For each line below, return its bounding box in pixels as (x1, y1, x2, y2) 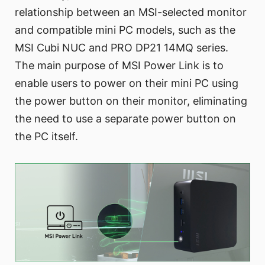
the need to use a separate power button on (15, 112, 236, 125)
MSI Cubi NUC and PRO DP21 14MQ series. (15, 41, 228, 54)
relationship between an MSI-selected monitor (15, 6, 247, 19)
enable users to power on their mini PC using (15, 77, 238, 90)
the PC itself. (15, 130, 78, 143)
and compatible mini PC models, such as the (15, 24, 235, 37)
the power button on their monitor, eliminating (15, 95, 247, 108)
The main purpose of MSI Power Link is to (15, 59, 224, 72)
